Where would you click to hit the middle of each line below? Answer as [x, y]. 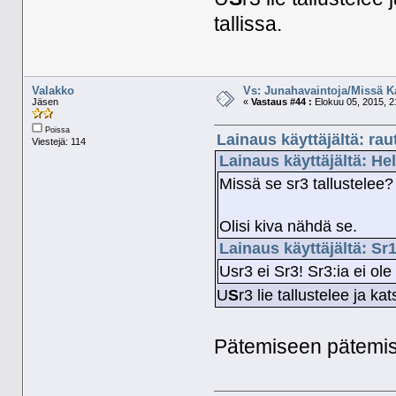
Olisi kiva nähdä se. [289, 227]
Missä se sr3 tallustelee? [307, 184]
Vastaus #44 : [281, 101]
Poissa [56, 129]
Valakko [53, 90]
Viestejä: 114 [58, 141]
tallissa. [248, 25]
